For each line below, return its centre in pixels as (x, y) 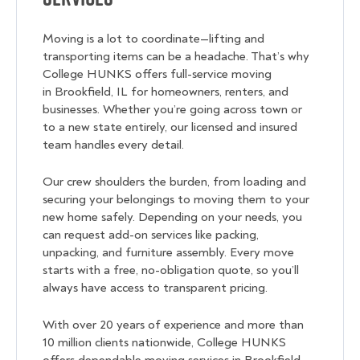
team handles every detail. (115, 145)
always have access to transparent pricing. (155, 288)
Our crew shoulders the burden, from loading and (174, 182)
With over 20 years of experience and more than (173, 325)
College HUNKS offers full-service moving (157, 74)
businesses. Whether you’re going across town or (172, 110)
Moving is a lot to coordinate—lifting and (153, 39)
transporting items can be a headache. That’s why (176, 57)
